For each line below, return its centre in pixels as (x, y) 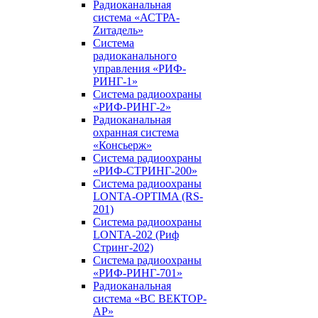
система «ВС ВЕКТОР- (150, 298)
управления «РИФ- (139, 68)
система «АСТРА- (136, 17)
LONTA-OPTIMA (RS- (148, 196)
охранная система (136, 132)
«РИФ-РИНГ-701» (138, 273)
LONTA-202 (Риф (136, 235)
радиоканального (135, 56)
